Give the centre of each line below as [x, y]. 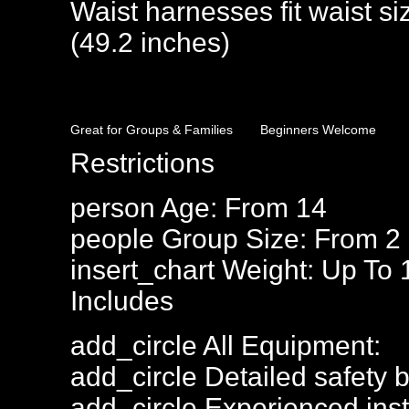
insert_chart [142, 270]
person [113, 208]
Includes [122, 301]
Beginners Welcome [318, 130]
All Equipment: [289, 346]
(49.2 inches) [150, 42]
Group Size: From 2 [278, 239]
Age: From [225, 208]
